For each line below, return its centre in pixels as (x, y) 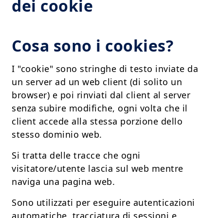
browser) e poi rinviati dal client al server (101, 95)
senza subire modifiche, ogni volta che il (100, 108)
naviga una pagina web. (63, 182)
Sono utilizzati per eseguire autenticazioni (103, 203)
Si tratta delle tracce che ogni (76, 155)
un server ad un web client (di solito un (97, 82)
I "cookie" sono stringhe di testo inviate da (105, 69)
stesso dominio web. (57, 135)
